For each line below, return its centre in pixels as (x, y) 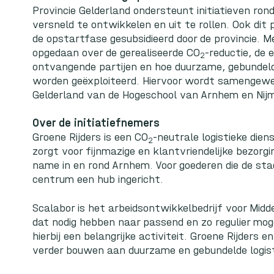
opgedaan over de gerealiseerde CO (117, 52)
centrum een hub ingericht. (98, 180)
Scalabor (54, 208)
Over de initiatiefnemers (96, 123)
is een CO (125, 137)
